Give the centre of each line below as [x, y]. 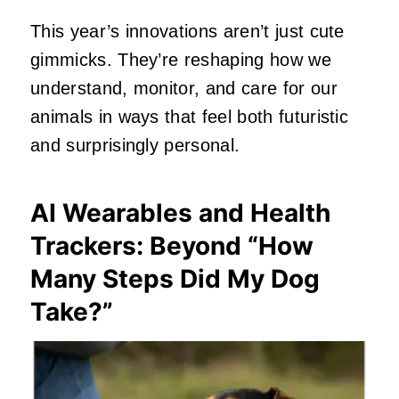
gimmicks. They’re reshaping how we [181, 59]
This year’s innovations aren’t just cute [187, 31]
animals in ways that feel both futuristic [190, 116]
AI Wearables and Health [180, 212]
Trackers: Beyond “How [172, 245]
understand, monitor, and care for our [184, 88]
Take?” [72, 311]
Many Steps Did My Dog [175, 278]
